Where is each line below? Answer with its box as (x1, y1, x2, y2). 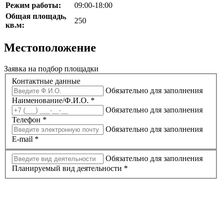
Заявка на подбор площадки (4, 64, 99, 73)
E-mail (12, 135, 35, 144)
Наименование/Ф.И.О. (12, 96, 91, 105)
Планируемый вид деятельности (12, 164, 124, 172)
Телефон (12, 115, 43, 124)
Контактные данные (12, 77, 80, 86)
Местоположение (4, 41, 96, 54)
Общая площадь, (5, 11, 66, 20)
